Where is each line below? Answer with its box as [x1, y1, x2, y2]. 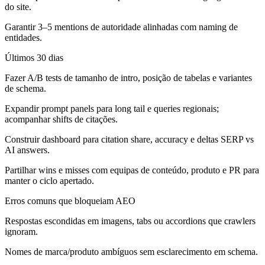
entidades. [5, 33, 42, 43]
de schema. [5, 83, 46, 94]
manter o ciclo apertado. [5, 176, 94, 186]
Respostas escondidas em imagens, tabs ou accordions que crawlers [5, 216, 256, 227]
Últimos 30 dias [5, 53, 63, 63]
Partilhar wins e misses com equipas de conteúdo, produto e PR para [5, 165, 259, 176]
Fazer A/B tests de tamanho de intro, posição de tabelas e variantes [5, 73, 252, 83]
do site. [5, 2, 31, 12]
